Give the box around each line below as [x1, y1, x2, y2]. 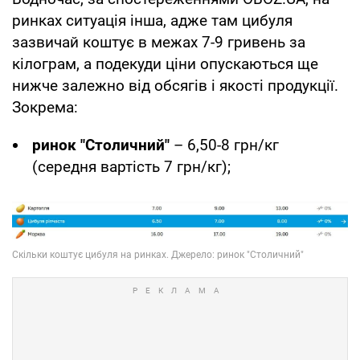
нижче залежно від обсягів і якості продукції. [12, 76, 338, 96]
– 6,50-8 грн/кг [170, 136, 279, 155]
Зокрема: [12, 98, 78, 117]
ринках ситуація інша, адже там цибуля [12, 11, 292, 31]
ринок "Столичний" [32, 136, 170, 155]
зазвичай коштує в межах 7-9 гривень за [12, 33, 305, 52]
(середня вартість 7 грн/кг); [32, 157, 231, 177]
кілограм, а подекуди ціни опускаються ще [12, 55, 318, 74]
